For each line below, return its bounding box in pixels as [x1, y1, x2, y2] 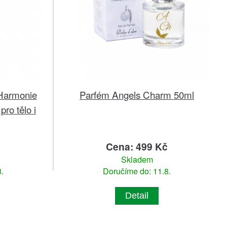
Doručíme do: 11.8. [103, 165, 171, 177]
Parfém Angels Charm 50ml [80, 88, 194, 102]
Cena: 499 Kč [106, 139, 168, 154]
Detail [125, 191, 148, 201]
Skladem [121, 154, 153, 166]
